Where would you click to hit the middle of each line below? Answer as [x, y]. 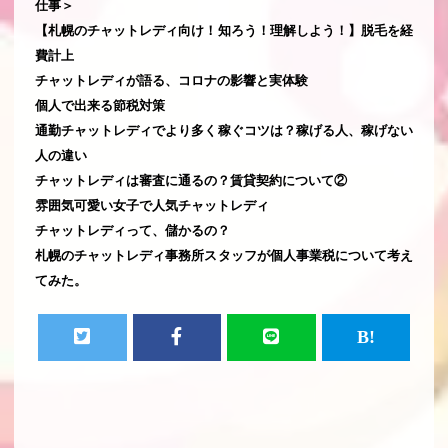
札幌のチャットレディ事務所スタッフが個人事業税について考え [224, 255]
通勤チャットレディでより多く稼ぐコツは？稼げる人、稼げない [224, 130]
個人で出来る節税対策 [100, 105]
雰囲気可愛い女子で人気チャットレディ [152, 205]
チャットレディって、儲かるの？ [132, 230]
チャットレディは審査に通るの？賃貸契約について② [191, 180]
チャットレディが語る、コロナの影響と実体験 [171, 80]
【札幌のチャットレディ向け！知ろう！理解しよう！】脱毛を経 [224, 30]
